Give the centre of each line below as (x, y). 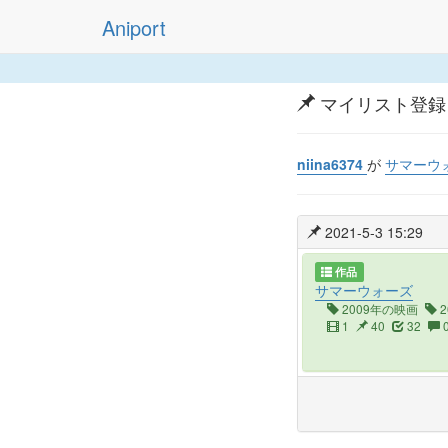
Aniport (134, 27)
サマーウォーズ (364, 290)
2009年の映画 (378, 309)
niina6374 (330, 164)
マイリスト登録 (380, 103)
